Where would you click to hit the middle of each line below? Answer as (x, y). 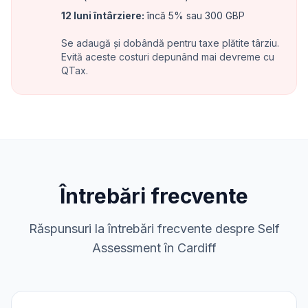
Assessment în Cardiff (154, 248)
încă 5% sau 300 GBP (195, 15)
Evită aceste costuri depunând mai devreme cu (168, 57)
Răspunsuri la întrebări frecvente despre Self (154, 229)
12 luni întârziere (101, 15)
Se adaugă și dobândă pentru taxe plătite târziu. (170, 43)
